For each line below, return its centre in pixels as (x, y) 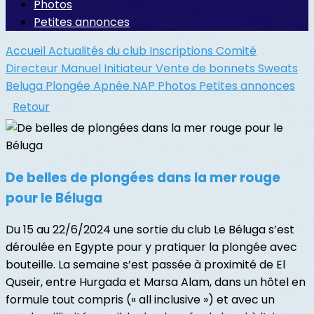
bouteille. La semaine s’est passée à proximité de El (145, 265)
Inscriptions (183, 51)
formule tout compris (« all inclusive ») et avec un (140, 300)
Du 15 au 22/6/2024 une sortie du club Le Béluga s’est (150, 230)
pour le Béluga (54, 198)
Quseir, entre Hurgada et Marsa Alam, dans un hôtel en (156, 282)
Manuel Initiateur (108, 68)
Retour (31, 107)
